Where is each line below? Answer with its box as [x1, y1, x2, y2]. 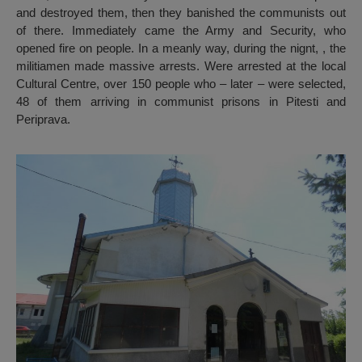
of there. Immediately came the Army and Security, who [16, 23, 346, 38]
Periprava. [16, 112, 70, 127]
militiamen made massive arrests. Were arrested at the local [16, 59, 346, 74]
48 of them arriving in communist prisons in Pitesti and [16, 95, 346, 109]
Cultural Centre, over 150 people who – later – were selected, [16, 77, 346, 91]
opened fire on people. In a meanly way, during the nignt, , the [16, 41, 346, 56]
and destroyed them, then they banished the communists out [16, 6, 346, 20]
